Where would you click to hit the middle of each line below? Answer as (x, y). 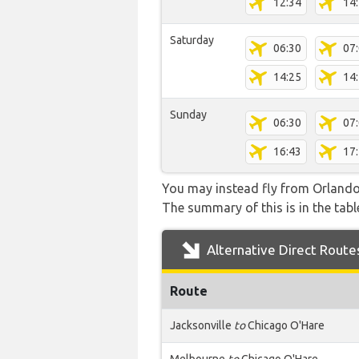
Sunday (188, 115)
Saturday (192, 40)
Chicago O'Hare (285, 325)
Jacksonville (202, 325)
